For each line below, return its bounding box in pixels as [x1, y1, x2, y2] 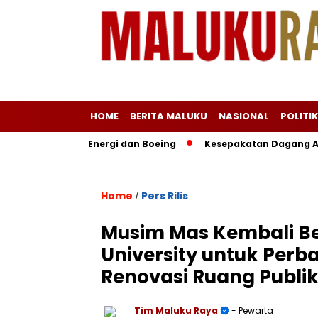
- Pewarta [229, 305, 273, 317]
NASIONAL [219, 109, 269, 123]
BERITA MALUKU [130, 109, 207, 123]
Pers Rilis [141, 189, 188, 203]
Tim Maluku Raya [134, 305, 218, 317]
